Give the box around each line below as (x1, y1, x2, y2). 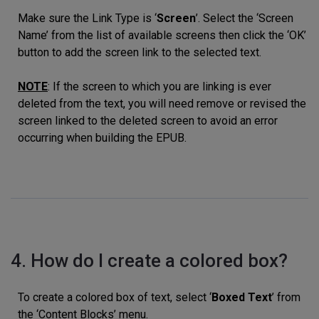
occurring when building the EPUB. (18, 131, 187, 145)
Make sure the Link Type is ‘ (18, 11, 157, 26)
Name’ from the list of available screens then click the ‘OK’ (18, 28, 306, 43)
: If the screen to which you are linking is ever (48, 80, 271, 94)
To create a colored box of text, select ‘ (18, 291, 211, 305)
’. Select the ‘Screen (196, 11, 293, 26)
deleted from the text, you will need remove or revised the (18, 97, 306, 111)
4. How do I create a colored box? (11, 250, 288, 272)
